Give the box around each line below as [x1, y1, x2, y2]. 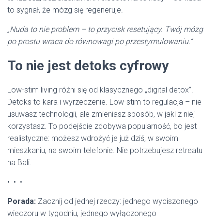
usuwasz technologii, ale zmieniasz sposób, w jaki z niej [7, 109, 195, 119]
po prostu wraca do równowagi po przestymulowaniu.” [7, 37, 192, 46]
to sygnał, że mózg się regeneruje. [7, 5, 123, 15]
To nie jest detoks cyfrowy [7, 58, 169, 74]
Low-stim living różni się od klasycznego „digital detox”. [7, 85, 193, 94]
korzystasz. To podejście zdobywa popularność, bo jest [7, 122, 197, 131]
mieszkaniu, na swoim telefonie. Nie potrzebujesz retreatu [7, 146, 202, 155]
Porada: [7, 197, 38, 206]
